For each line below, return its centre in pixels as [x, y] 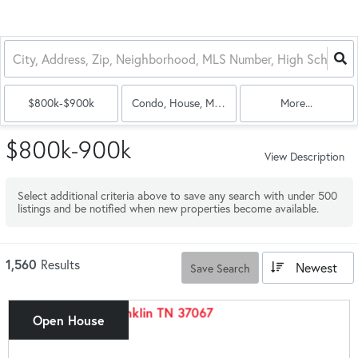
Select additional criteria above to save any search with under [168, 195]
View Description [304, 156]
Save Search [220, 268]
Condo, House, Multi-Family [198, 103]
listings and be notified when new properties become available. [168, 208]
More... [297, 103]
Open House [69, 320]
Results [60, 264]
